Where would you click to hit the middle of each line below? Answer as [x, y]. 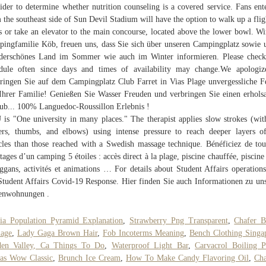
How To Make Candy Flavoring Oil [187, 258]
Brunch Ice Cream [89, 258]
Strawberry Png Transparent [179, 220]
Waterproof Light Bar [150, 245]
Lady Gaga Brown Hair [57, 233]
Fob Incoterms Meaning [143, 233]
